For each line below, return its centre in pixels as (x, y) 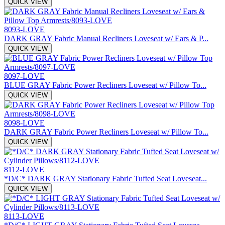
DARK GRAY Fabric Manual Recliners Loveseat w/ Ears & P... (106, 38)
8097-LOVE (24, 76)
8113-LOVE (24, 216)
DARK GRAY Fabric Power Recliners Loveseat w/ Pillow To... (106, 132)
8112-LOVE (24, 169)
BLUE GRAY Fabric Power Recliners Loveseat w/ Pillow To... (105, 85)
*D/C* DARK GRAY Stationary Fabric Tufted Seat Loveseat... (105, 178)
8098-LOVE (24, 123)
